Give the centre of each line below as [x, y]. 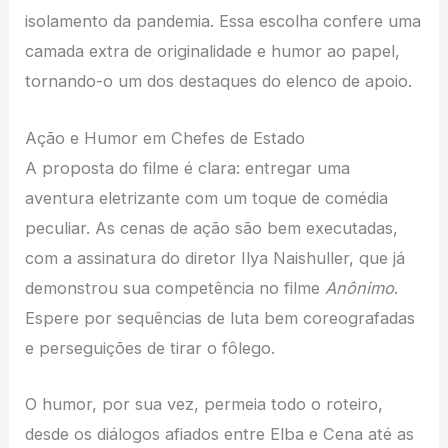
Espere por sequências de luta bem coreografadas [220, 317]
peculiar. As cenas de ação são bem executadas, [212, 227]
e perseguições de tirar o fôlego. [150, 347]
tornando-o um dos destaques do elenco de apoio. [219, 81]
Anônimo [360, 287]
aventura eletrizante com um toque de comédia [207, 197]
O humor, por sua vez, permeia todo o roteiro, [204, 403]
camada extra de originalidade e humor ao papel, [213, 51]
